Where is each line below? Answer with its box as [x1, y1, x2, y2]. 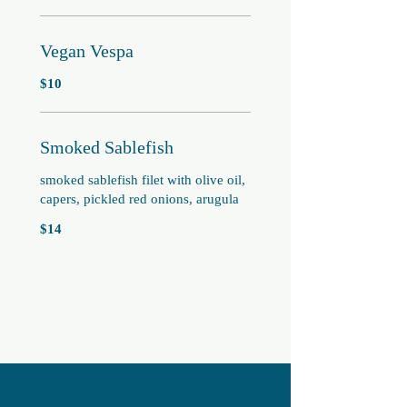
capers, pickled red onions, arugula [40, 192, 239, 206]
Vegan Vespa [40, 41, 134, 61]
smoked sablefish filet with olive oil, [40, 173, 245, 187]
